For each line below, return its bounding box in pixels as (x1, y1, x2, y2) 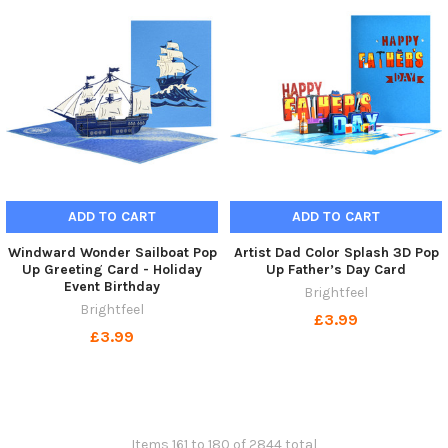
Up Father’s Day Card (266, 261, 406, 279)
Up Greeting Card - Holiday (22, 261, 202, 279)
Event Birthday (64, 278, 160, 296)
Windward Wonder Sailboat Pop (7, 244, 217, 262)
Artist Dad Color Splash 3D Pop (233, 244, 439, 262)
